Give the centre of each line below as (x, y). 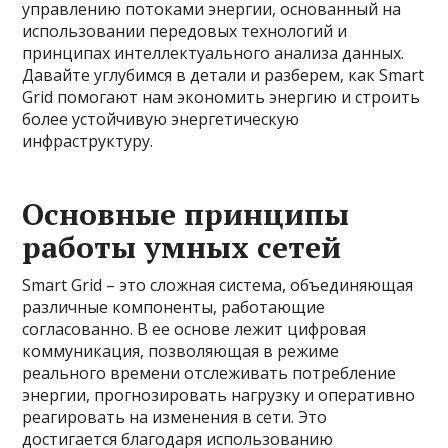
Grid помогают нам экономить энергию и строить (221, 97)
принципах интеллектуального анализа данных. (213, 53)
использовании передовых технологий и (185, 31)
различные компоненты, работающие (174, 307)
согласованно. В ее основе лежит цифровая (194, 329)
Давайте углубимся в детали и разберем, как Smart (223, 75)
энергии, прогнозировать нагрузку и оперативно (219, 395)
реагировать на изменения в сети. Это (175, 417)
